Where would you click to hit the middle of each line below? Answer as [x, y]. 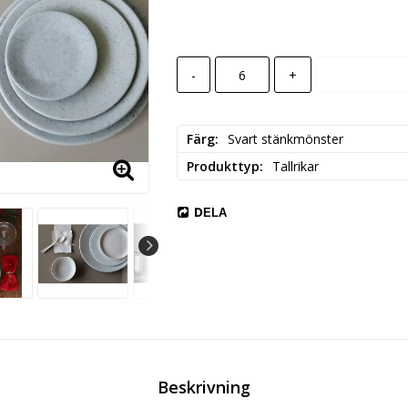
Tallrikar [295, 167]
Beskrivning [204, 388]
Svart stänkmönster [285, 139]
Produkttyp [223, 167]
